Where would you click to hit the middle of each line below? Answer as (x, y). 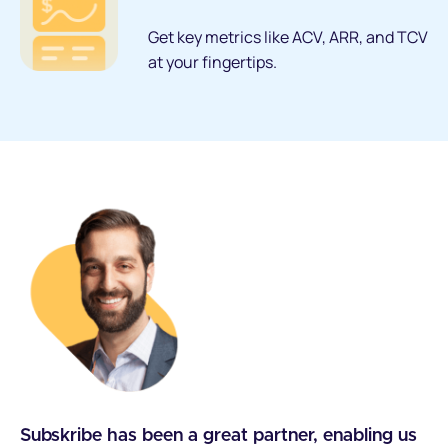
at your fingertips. (212, 61)
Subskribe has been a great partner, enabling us (218, 435)
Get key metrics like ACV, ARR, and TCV (288, 36)
